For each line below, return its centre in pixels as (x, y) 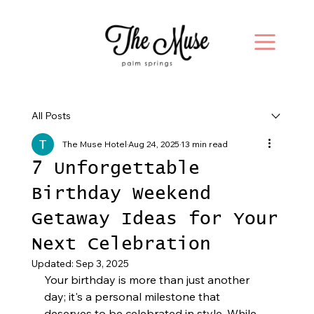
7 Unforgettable (115, 169)
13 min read (204, 144)
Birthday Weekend (121, 194)
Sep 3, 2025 (102, 264)
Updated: (53, 264)
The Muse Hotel (94, 144)
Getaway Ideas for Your (155, 219)
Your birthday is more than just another (148, 280)
